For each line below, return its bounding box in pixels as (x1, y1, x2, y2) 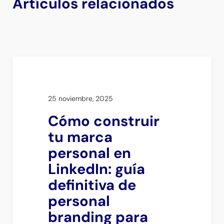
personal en (48, 143, 131, 163)
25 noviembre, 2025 (48, 94, 113, 103)
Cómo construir (48, 111, 159, 131)
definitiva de (48, 175, 136, 195)
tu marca (48, 127, 112, 147)
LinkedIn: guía (48, 159, 145, 179)
